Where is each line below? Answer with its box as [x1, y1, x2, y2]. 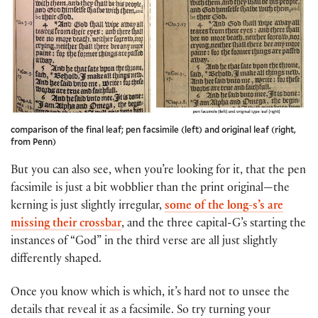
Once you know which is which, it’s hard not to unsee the [11, 287, 290, 300]
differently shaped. [11, 254, 102, 267]
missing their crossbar [11, 219, 121, 231]
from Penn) [11, 136, 56, 148]
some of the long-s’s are [165, 201, 283, 214]
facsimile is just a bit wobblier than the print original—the [11, 183, 290, 196]
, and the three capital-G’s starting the [121, 219, 306, 231]
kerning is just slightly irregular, [11, 201, 165, 214]
